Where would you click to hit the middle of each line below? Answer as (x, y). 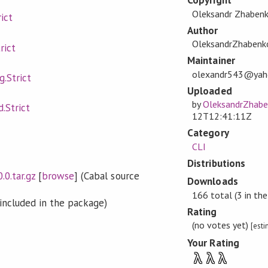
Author (203, 30)
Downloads (213, 182)
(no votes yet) (221, 225)
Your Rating (213, 243)
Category (208, 133)
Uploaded (210, 91)
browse (58, 176)
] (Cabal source (107, 176)
